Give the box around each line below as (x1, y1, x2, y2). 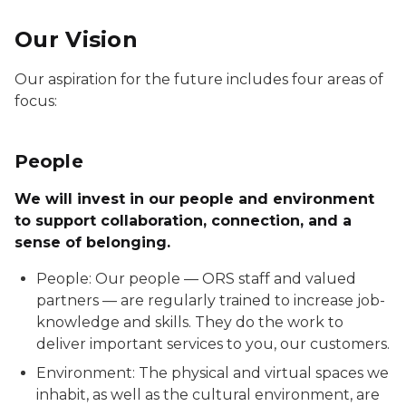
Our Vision (14, 26, 138, 53)
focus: (14, 92, 57, 110)
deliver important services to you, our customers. (36, 335, 390, 353)
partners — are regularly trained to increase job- (36, 292, 385, 309)
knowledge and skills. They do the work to (36, 314, 343, 331)
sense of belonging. (14, 234, 170, 251)
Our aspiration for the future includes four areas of (14, 71, 383, 88)
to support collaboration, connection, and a (14, 212, 352, 229)
